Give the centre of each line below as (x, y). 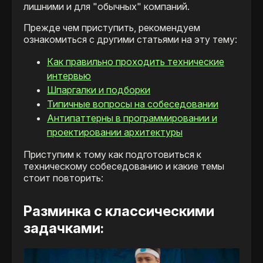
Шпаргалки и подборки (99, 90)
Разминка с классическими (119, 211)
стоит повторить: (63, 178)
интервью (69, 76)
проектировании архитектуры (115, 132)
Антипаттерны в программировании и (132, 118)
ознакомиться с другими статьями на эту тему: (130, 40)
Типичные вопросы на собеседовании (133, 104)
